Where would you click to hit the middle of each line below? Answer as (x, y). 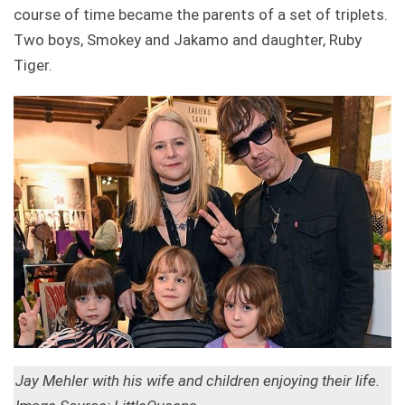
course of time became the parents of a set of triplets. (201, 14)
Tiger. (33, 65)
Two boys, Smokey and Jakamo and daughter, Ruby (188, 39)
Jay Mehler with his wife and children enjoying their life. (198, 380)
